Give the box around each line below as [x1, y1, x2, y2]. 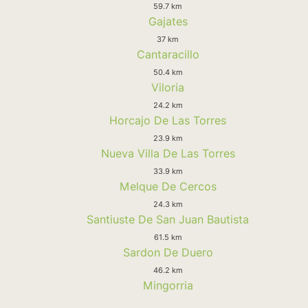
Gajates [148, 14, 188, 28]
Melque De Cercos [119, 179, 217, 193]
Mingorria [142, 278, 193, 292]
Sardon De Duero [122, 245, 213, 259]
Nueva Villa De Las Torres [100, 146, 235, 160]
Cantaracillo [136, 47, 199, 61]
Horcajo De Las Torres [109, 113, 226, 127]
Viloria [151, 80, 184, 94]
